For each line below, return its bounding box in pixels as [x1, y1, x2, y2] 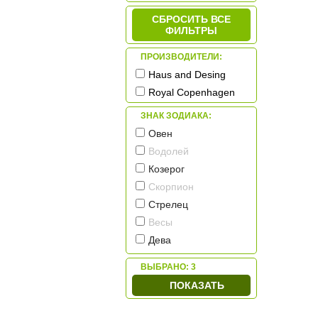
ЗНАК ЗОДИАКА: [141, 111, 212, 121]
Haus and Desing [148, 69, 226, 81]
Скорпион [148, 181, 194, 193]
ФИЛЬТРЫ [165, 25, 217, 37]
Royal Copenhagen [148, 87, 235, 99]
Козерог [148, 163, 185, 175]
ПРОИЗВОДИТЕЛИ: [141, 52, 222, 62]
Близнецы [148, 287, 194, 300]
